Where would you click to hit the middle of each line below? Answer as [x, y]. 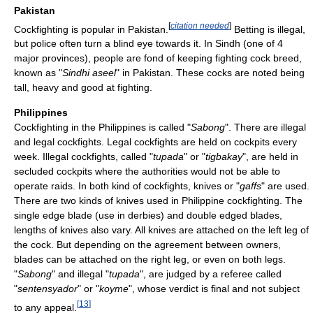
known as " [38, 73]
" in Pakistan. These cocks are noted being [210, 73]
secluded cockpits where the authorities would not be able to [147, 172]
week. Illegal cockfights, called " [83, 157]
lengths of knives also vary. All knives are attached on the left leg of [161, 230]
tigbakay [224, 157]
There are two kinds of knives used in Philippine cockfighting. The [158, 201]
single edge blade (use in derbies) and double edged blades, [148, 216]
